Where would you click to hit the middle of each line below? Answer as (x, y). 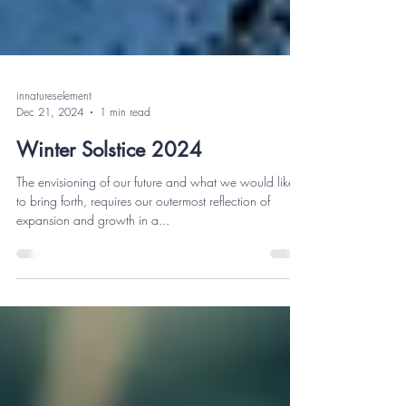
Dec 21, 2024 (50, 153)
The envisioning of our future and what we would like (155, 222)
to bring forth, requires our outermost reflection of (143, 242)
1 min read (125, 153)
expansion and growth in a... (93, 261)
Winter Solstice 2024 (109, 190)
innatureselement (54, 136)
